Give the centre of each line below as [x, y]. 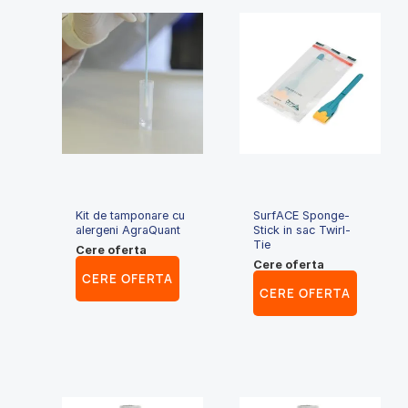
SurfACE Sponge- [302, 215]
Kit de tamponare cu [131, 215]
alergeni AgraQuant [128, 230]
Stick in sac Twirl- [302, 230]
